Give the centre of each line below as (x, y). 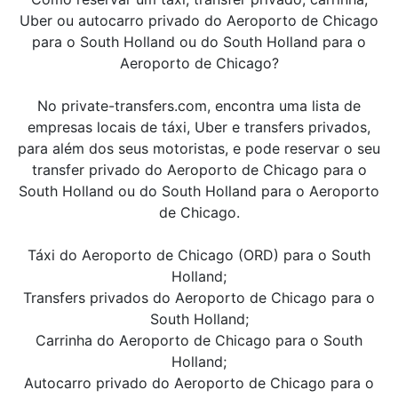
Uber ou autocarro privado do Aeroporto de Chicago (199, 20)
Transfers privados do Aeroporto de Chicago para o (199, 298)
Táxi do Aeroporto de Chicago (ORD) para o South (199, 255)
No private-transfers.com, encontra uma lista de (199, 106)
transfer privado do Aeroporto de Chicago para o (199, 170)
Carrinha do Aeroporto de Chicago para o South (199, 340)
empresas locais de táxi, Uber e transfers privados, (199, 127)
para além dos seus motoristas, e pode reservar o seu (199, 148)
